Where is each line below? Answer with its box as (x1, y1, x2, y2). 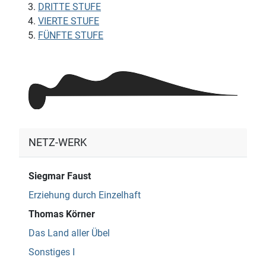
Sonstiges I (28, 246, 75, 258)
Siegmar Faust (28, 170, 91, 182)
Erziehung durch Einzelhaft (28, 189, 141, 201)
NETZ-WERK (28, 137, 87, 149)
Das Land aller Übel (28, 227, 110, 239)
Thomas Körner (28, 208, 95, 220)
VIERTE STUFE (38, 15, 99, 27)
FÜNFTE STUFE (38, 29, 103, 41)
